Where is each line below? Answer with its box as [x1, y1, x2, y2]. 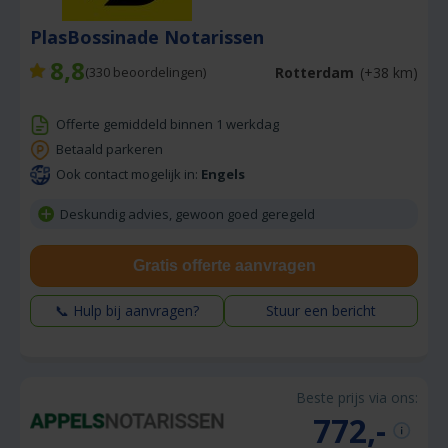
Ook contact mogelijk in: [56, 165, 201, 184]
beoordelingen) [110, 63, 206, 82]
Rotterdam [275, 62, 354, 82]
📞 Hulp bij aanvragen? [55, 301, 199, 321]
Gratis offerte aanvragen [132, 257, 316, 275]
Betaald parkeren [56, 140, 163, 159]
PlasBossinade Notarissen [30, 25, 269, 50]
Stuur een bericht [266, 301, 376, 321]
